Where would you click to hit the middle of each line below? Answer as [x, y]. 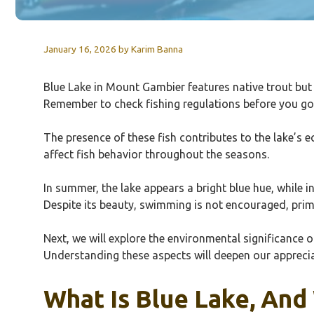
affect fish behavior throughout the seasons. [156, 154]
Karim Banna [157, 49]
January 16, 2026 [80, 49]
